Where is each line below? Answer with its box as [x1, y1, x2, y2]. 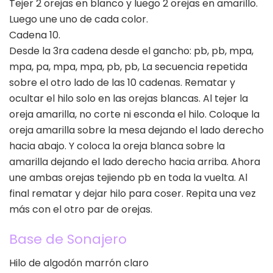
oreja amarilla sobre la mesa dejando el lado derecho [9, 122, 264, 137]
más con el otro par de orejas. [9, 202, 152, 216]
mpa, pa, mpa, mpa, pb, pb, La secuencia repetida [9, 59, 247, 74]
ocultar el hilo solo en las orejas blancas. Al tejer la [9, 91, 248, 105]
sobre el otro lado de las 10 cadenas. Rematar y [9, 75, 235, 90]
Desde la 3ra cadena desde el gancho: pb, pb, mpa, [9, 43, 253, 58]
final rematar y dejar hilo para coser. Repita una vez [9, 186, 256, 200]
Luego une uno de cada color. [9, 12, 148, 26]
